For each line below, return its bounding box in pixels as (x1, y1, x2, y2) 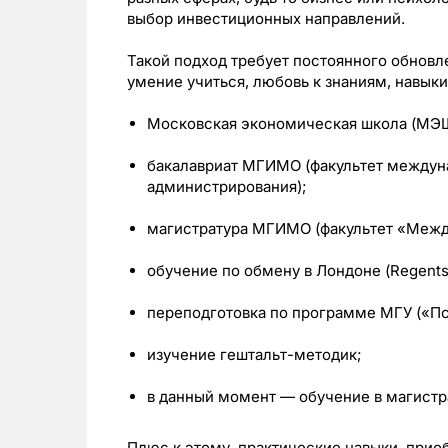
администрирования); (147, 176, 307, 196)
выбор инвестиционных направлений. (127, 8, 405, 28)
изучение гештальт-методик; (147, 344, 362, 364)
